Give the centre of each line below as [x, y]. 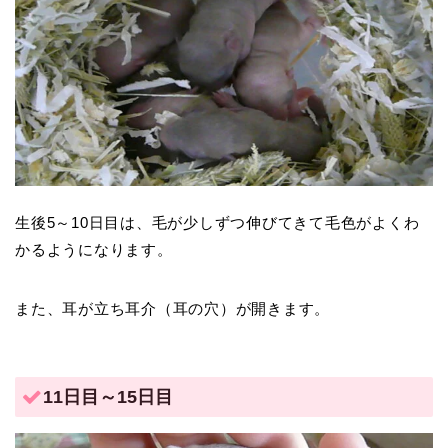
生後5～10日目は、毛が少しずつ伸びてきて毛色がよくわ [217, 223]
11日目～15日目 [108, 396]
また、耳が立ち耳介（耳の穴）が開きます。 [173, 309]
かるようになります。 [94, 250]
